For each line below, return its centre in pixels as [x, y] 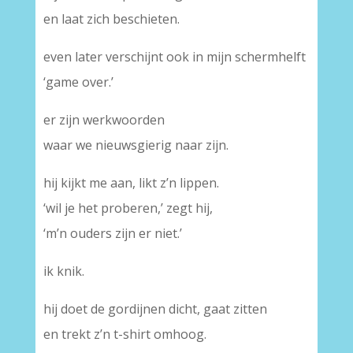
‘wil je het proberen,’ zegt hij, [128, 208]
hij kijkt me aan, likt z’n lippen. [131, 183]
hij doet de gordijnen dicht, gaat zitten [155, 309]
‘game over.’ [78, 82]
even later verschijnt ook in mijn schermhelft [174, 57]
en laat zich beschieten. [111, 19]
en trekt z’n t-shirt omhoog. [124, 334]
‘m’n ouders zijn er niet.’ [112, 233]
